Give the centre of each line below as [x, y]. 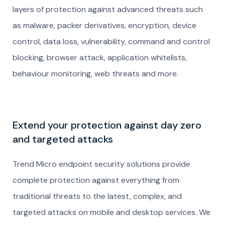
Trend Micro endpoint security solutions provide [101, 164]
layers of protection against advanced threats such [108, 9]
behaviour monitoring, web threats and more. [95, 74]
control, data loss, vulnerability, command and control [111, 41]
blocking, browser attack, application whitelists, [100, 58]
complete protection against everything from [96, 180]
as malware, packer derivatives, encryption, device [104, 25]
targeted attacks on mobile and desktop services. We [111, 212]
